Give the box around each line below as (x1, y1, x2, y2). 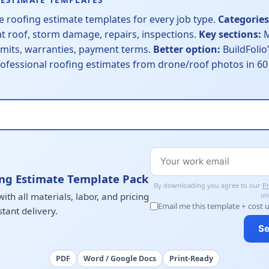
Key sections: (199, 28, 261, 41)
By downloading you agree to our (154, 181, 262, 190)
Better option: (153, 43, 220, 56)
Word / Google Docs (83, 253, 156, 264)
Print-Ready (169, 253, 213, 264)
